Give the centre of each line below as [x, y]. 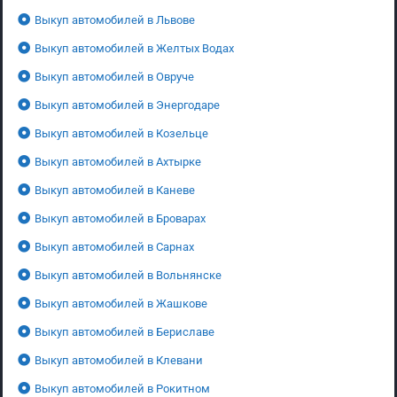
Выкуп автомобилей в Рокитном [122, 388]
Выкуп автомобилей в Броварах [120, 218]
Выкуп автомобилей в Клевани [119, 360]
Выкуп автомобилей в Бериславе [125, 331]
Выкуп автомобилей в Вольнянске [128, 275]
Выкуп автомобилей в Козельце [121, 133]
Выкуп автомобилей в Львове [115, 19]
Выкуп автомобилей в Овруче [114, 76]
